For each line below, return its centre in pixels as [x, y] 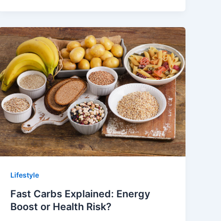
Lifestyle [25, 175]
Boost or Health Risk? [61, 207]
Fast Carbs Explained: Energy [81, 194]
